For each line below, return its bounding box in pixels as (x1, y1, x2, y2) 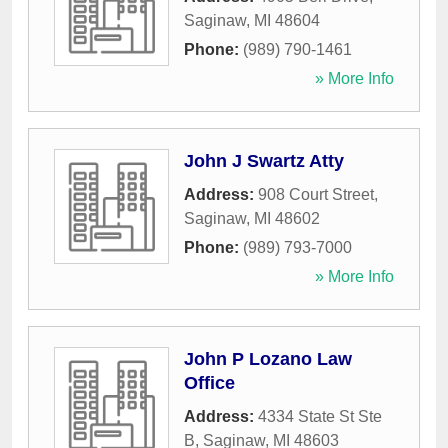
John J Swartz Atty (184, 151, 344, 172)
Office (184, 373, 235, 394)
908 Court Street (258, 186, 374, 204)
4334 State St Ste (258, 408, 382, 426)
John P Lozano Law (184, 349, 352, 370)
